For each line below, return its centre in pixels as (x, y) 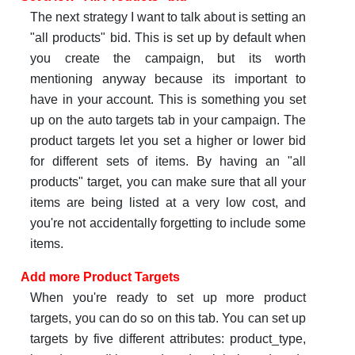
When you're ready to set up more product (168, 298)
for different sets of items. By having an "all (168, 162)
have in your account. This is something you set (168, 100)
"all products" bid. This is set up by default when (168, 38)
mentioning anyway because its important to (168, 79)
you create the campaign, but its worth (168, 59)
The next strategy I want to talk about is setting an (168, 17)
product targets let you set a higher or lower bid (168, 141)
